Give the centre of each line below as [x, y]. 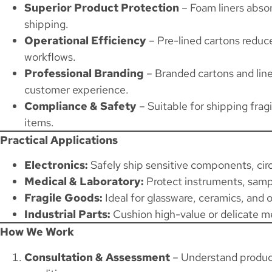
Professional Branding [84, 73]
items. [39, 123]
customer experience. [76, 90]
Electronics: [56, 165]
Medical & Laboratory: [84, 182]
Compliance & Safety [80, 106]
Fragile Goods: [63, 198]
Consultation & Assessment [97, 257]
